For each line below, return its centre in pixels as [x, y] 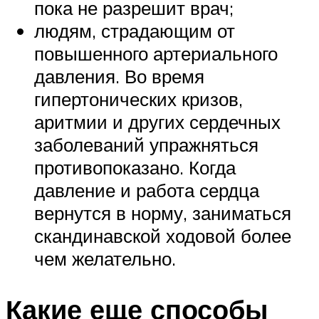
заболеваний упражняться [146, 144]
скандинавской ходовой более [163, 235]
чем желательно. [105, 258]
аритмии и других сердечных [157, 121]
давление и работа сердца [147, 190]
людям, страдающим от [135, 30]
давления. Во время [119, 76]
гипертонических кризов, [138, 99]
